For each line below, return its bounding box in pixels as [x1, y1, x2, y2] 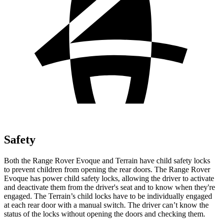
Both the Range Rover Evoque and [4, 156, 115, 165]
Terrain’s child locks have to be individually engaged [48, 191, 212, 200]
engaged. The [4, 191, 48, 200]
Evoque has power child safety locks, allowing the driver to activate [4, 174, 214, 183]
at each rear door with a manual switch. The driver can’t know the [4, 200, 209, 209]
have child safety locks [138, 156, 210, 165]
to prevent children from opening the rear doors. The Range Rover [4, 165, 210, 174]
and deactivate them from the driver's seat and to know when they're [4, 183, 215, 191]
